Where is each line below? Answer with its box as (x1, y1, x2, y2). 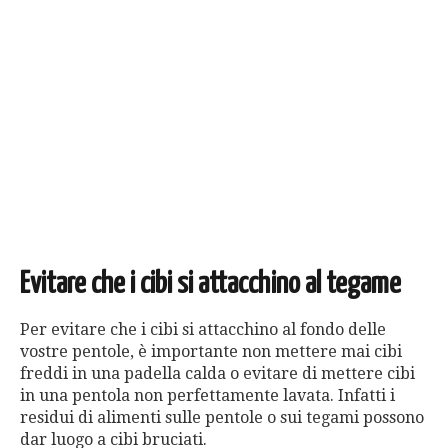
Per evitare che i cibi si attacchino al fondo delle (20, 320, 386, 340)
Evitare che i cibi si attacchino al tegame (20, 269, 401, 300)
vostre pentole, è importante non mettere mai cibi (20, 342, 402, 362)
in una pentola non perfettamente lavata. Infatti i (20, 386, 395, 406)
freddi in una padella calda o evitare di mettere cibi (20, 364, 415, 384)
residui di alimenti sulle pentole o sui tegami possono (20, 408, 424, 428)
